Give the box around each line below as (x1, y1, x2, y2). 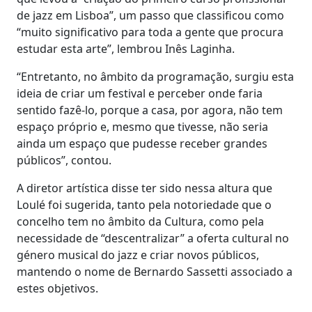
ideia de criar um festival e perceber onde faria (17, 85, 263, 101)
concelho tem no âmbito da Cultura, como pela (17, 213, 264, 229)
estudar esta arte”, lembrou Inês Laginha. (17, 40, 235, 56)
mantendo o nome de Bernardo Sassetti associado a (17, 263, 292, 279)
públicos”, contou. (17, 152, 111, 168)
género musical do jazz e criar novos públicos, (17, 247, 259, 263)
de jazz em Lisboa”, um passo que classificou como (17, 7, 284, 23)
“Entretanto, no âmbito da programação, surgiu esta (17, 68, 294, 84)
